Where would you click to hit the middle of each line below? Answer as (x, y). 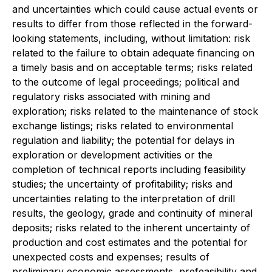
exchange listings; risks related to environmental (123, 126)
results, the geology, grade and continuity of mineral (132, 213)
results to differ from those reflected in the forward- (132, 24)
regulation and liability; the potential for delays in (123, 140)
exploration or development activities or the (112, 155)
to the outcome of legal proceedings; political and (126, 82)
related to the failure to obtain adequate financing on (133, 53)
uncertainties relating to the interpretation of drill (124, 199)
